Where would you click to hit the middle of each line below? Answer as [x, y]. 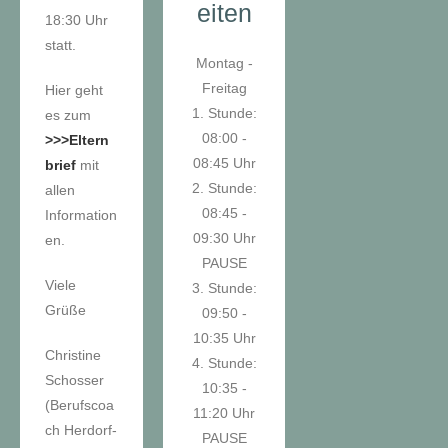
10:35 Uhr [224, 337]
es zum [68, 114]
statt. [60, 44]
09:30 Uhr [224, 237]
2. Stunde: [224, 187]
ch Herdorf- [81, 429]
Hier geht [74, 89]
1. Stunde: [224, 112]
